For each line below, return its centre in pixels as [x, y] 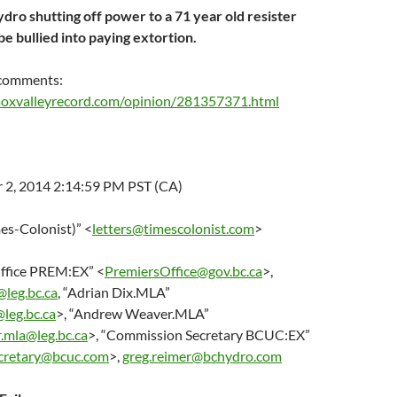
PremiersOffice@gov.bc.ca [183, 271]
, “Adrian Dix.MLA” [114, 292]
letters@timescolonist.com [173, 228]
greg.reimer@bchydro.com [202, 356]
